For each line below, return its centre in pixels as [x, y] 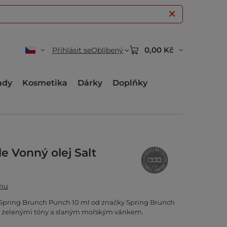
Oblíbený [107, 50]
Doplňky [130, 83]
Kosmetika [45, 83]
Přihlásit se [72, 50]
